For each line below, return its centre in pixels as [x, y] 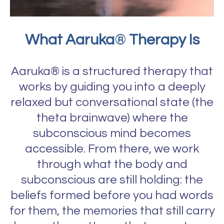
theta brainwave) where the [112, 118]
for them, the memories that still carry [112, 211]
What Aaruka [69, 40]
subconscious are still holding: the [112, 180]
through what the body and [112, 164]
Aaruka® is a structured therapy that [112, 71]
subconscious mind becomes [112, 133]
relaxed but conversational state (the [112, 102]
